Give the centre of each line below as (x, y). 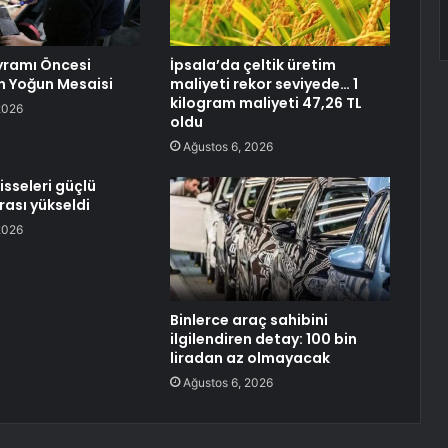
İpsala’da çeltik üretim (252, 65)
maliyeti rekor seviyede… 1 (263, 84)
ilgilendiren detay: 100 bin (263, 339)
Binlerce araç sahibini (248, 320)
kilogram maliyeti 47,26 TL (265, 103)
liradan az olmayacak (249, 358)
